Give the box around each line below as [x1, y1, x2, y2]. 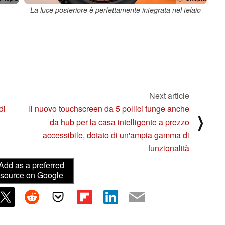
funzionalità [148, 142, 189, 154]
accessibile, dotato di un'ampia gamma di [43, 129, 189, 141]
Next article [149, 89, 189, 101]
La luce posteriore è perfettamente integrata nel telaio [30, 4, 201, 15]
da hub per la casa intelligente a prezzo [50, 116, 189, 128]
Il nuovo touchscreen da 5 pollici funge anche [29, 102, 189, 115]
